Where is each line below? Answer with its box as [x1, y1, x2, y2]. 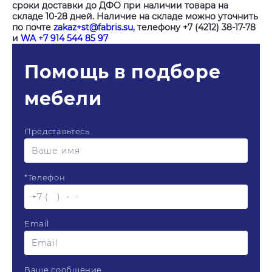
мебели [24, 87, 102, 110]
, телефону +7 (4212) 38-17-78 [133, 22, 256, 33]
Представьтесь [24, 126, 90, 136]
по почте [12, 22, 53, 33]
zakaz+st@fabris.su [53, 22, 133, 33]
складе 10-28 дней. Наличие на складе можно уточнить [12, 11, 258, 22]
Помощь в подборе [24, 61, 221, 83]
